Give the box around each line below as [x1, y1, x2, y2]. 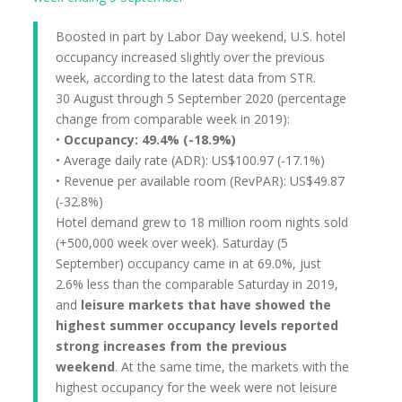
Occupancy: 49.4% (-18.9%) [64, 131, 237, 148]
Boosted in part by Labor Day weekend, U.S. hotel [56, 28, 346, 45]
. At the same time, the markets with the [115, 358, 350, 375]
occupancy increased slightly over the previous [56, 48, 326, 66]
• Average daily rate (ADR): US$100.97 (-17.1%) [56, 152, 326, 169]
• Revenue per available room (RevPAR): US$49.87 [56, 172, 345, 189]
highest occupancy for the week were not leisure [56, 379, 338, 396]
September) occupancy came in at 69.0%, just [56, 255, 322, 272]
